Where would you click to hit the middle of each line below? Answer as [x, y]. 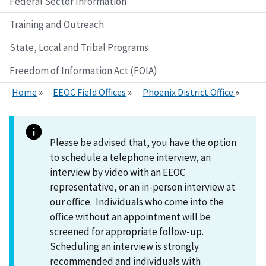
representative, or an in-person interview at [142, 187]
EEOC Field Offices [90, 92]
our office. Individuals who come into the [137, 202]
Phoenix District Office [189, 92]
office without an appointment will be [130, 216]
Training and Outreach [57, 24]
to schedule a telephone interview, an [130, 157]
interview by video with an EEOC [118, 172]
